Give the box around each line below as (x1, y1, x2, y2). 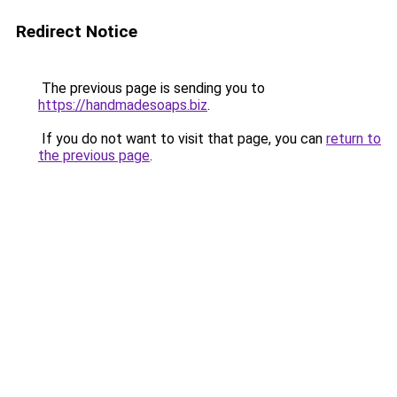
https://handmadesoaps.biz (38, 97, 207, 113)
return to (326, 130, 381, 147)
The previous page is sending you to (38, 80, 265, 97)
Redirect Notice (16, 21, 137, 42)
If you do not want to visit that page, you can (38, 130, 326, 147)
